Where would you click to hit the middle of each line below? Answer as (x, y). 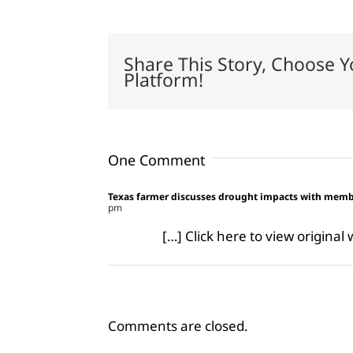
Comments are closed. (178, 326)
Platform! (163, 79)
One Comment (157, 160)
